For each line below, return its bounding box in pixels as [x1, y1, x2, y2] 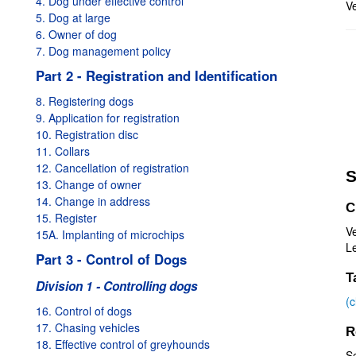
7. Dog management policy [36, 43, 171, 59]
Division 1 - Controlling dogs [36, 277, 198, 295]
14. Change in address [36, 193, 150, 209]
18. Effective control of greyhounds [36, 336, 210, 352]
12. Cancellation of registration [36, 160, 189, 176]
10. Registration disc [36, 126, 138, 142]
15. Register [36, 210, 97, 226]
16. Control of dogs [36, 303, 132, 319]
